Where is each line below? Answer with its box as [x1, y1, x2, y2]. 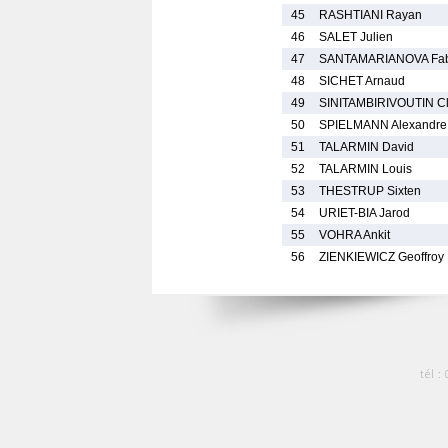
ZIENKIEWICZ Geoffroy [319, 250, 444, 264]
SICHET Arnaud [319, 74, 405, 88]
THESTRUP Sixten [319, 184, 421, 198]
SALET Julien [319, 30, 393, 44]
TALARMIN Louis [319, 162, 412, 176]
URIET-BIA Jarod [319, 206, 410, 220]
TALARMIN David [319, 140, 414, 154]
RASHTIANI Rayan [319, 8, 422, 22]
